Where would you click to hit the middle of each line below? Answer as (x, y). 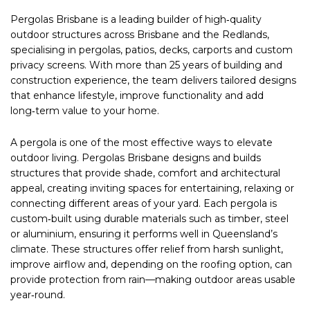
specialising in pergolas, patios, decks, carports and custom (152, 49)
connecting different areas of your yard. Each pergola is (144, 203)
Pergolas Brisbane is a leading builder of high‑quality (136, 19)
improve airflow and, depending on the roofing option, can (151, 264)
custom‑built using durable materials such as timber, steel (149, 218)
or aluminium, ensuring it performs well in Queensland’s (144, 234)
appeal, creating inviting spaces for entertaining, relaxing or (152, 188)
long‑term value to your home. (85, 110)
